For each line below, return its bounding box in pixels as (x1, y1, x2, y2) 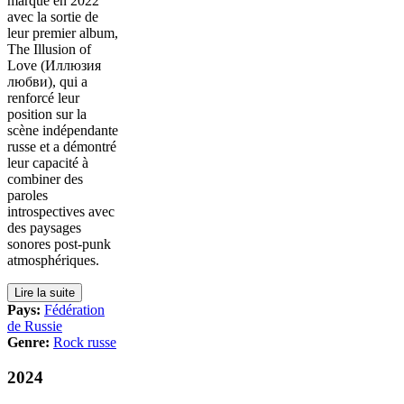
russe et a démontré (7, 138, 116, 154)
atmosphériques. (7, 252, 99, 268)
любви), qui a (7, 73, 87, 89)
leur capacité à (7, 154, 88, 170)
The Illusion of (7, 41, 91, 57)
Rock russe (53, 334, 116, 350)
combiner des (7, 170, 83, 187)
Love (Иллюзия (7, 57, 101, 73)
